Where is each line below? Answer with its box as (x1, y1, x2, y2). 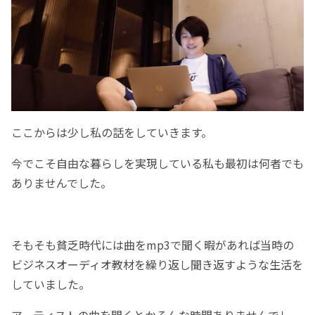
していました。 (11, 276, 90, 293)
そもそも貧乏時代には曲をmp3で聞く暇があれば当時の (11, 236, 294, 254)
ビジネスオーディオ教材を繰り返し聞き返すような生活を (11, 256, 303, 274)
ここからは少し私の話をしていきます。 (11, 124, 212, 141)
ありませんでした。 (11, 174, 112, 192)
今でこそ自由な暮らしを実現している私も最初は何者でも (11, 155, 304, 172)
